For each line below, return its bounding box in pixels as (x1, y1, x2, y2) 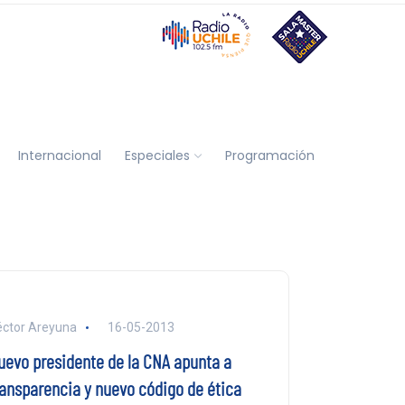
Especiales (124, 146, 190, 165)
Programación (224, 146, 315, 165)
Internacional (17, 146, 101, 165)
